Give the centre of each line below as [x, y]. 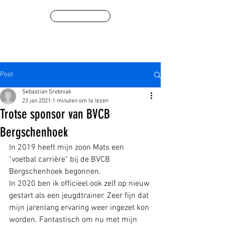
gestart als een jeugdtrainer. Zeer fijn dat [80, 196]
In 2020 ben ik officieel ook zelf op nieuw [80, 184]
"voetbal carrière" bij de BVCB [61, 160]
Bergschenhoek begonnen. [55, 172]
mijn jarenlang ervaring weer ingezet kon [80, 208]
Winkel [80, 16]
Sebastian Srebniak [47, 92]
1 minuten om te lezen [80, 101]
